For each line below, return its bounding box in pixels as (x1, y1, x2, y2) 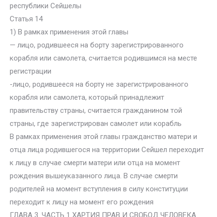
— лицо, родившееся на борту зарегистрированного (10, 41, 184, 49)
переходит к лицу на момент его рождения (10, 198, 154, 206)
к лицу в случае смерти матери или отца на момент (10, 158, 180, 167)
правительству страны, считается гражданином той (10, 106, 182, 115)
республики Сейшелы (10, 1, 81, 10)
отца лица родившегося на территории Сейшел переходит (10, 145, 204, 154)
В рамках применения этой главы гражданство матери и (10, 132, 197, 141)
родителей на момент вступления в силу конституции (10, 185, 188, 193)
